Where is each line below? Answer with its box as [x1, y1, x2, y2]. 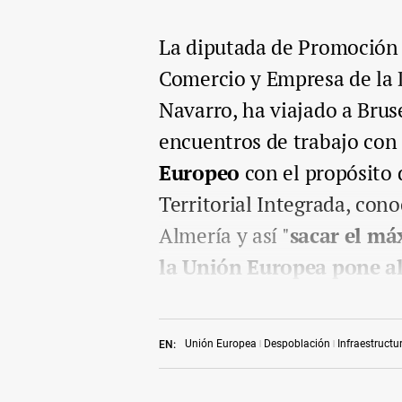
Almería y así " [159, 221, 290, 249]
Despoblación [264, 336, 330, 350]
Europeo [159, 158, 245, 187]
